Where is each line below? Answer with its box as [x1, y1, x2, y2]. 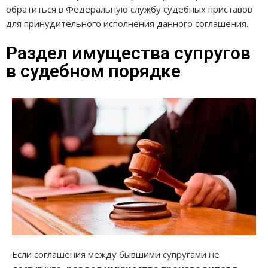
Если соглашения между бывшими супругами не [12, 248, 220, 260]
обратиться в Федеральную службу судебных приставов [6, 2, 252, 15]
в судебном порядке [6, 60, 181, 81]
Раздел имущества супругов [6, 42, 251, 63]
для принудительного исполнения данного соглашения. [6, 17, 248, 29]
